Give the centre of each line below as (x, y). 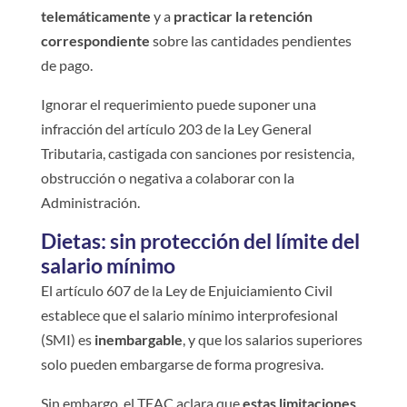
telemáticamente (95, 15)
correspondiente (95, 40)
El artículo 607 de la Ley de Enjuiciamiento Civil (186, 290)
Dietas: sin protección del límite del (200, 240)
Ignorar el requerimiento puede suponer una (178, 104)
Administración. (90, 202)
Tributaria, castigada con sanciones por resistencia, (197, 153)
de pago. (66, 65)
